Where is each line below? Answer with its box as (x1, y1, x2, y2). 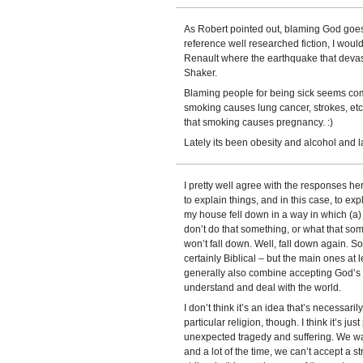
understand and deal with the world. (183, 282, 341, 293)
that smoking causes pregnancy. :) (183, 117, 333, 128)
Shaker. (183, 67, 217, 79)
